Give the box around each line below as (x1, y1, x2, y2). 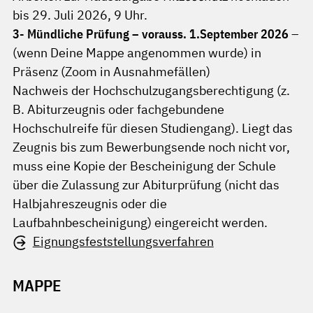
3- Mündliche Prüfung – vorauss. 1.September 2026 (13, 26, 291, 42)
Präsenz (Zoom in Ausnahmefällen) (13, 64, 210, 80)
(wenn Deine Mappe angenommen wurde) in (13, 45, 261, 61)
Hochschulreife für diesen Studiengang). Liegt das (13, 120, 293, 136)
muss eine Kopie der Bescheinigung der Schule (13, 158, 276, 174)
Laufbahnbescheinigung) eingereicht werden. (13, 214, 268, 231)
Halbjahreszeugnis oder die (13, 196, 167, 212)
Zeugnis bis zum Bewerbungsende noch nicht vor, (13, 139, 290, 155)
